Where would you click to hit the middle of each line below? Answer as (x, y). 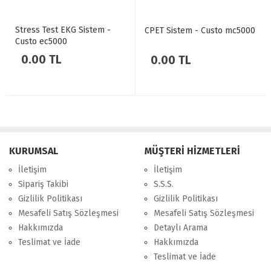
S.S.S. (164, 184)
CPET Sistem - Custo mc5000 (200, 31)
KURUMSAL (34, 151)
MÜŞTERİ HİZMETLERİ (192, 151)
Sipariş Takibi (43, 184)
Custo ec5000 (41, 41)
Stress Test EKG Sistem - (63, 30)
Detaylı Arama (181, 228)
